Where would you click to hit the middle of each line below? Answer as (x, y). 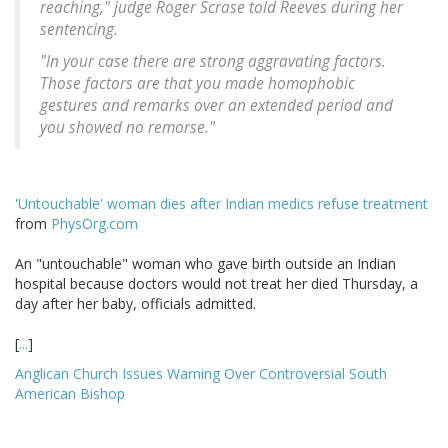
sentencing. (79, 30)
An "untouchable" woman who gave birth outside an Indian (205, 264)
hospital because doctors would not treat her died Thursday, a (216, 284)
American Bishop (70, 394)
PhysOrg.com (94, 224)
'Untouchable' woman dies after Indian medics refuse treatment (221, 204)
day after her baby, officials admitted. (135, 304)
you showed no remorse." (127, 128)
